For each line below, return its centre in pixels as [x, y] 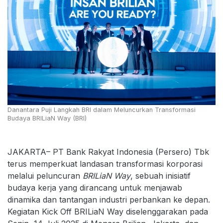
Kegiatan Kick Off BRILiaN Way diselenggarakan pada [108, 211]
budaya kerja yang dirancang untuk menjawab [95, 187]
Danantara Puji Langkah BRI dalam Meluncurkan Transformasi [102, 110]
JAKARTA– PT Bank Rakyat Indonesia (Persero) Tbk [108, 152]
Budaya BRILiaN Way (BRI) [47, 118]
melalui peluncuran [45, 175]
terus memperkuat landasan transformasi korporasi [105, 164]
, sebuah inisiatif [161, 175]
